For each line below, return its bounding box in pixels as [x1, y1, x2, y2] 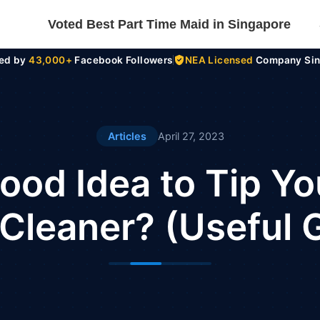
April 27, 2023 [157, 130, 224, 142]
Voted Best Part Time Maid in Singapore [48, 17, 291, 31]
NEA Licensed [184, 54, 254, 66]
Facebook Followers [71, 54, 173, 66]
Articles [107, 130, 146, 142]
